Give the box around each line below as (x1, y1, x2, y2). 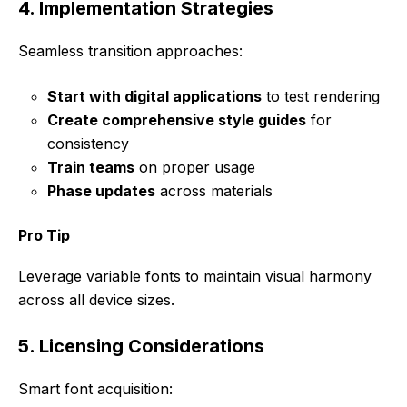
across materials (155, 181, 273, 200)
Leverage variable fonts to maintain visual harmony (18, 266, 372, 285)
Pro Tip (18, 225, 70, 244)
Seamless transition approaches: (18, 41, 243, 60)
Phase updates (47, 181, 155, 200)
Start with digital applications (47, 86, 262, 105)
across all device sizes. (18, 290, 174, 309)
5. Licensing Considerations (18, 334, 264, 357)
